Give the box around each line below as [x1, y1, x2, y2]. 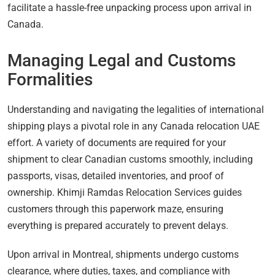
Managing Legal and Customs [7, 50, 236, 71]
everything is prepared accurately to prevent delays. [7, 219, 228, 231]
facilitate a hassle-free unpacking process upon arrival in [7, 1, 252, 14]
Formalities [7, 69, 93, 90]
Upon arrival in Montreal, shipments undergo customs [7, 248, 239, 260]
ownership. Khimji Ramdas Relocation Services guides [7, 186, 242, 198]
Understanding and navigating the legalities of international [7, 103, 264, 115]
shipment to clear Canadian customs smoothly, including [7, 153, 253, 165]
